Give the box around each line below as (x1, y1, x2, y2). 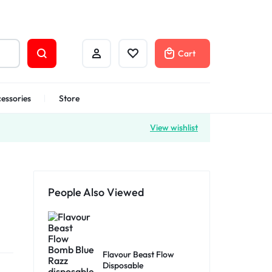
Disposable (103, 259, 143, 271)
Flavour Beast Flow (103, 248, 174, 260)
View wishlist (150, 122, 198, 133)
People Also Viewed (48, 185, 144, 199)
